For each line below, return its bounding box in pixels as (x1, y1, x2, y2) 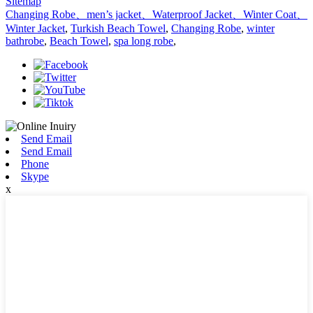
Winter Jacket (6, 22, 65, 34)
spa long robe (114, 34, 173, 47)
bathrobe (6, 34, 44, 47)
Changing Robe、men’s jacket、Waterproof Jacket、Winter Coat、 (6, 8, 307, 20)
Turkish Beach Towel (71, 22, 166, 34)
